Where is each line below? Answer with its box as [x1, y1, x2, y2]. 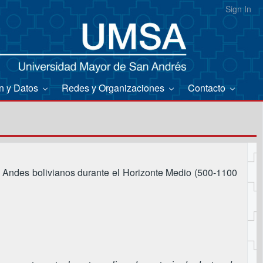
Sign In [225, 3, 251, 15]
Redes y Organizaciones [62, 80, 167, 95]
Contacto [188, 80, 228, 95]
